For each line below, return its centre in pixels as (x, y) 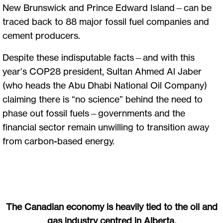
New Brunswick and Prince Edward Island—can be (107, 7)
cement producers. (42, 35)
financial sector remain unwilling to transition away (106, 127)
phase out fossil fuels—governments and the (94, 113)
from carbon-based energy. (58, 141)
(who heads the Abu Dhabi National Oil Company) (105, 85)
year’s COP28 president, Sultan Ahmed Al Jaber (102, 71)
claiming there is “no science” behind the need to (103, 99)
